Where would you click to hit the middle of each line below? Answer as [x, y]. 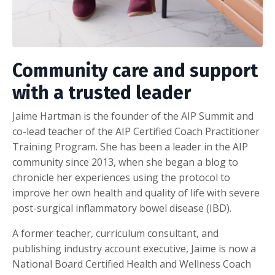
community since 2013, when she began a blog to [125, 162]
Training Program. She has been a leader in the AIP [130, 147]
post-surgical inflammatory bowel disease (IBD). [123, 208]
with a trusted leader [104, 93]
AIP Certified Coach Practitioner [188, 132]
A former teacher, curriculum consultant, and [115, 234]
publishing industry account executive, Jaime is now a [134, 249]
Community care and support [135, 71]
